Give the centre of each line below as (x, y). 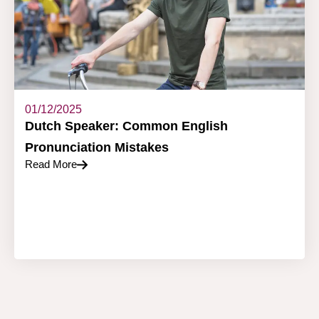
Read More (51, 164)
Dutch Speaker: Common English (126, 126)
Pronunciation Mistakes (97, 148)
